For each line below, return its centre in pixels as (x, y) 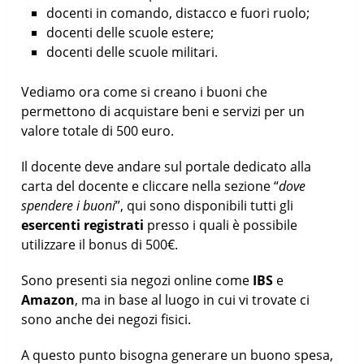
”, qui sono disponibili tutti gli (205, 205)
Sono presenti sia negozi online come (137, 280)
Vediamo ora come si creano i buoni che (145, 91)
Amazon (48, 299)
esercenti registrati (83, 225)
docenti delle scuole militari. (132, 52)
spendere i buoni (69, 205)
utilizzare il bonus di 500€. (100, 244)
